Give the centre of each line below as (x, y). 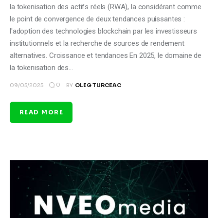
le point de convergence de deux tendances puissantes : (97, 19)
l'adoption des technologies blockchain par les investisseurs (104, 31)
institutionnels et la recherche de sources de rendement (97, 43)
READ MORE (41, 112)
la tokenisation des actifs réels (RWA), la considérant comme (106, 7)
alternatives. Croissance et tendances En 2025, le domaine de (106, 55)
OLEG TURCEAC (98, 85)
